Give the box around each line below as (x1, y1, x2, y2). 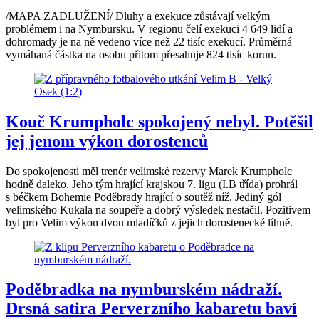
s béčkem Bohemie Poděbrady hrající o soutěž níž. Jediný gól (6, 190, 281, 203)
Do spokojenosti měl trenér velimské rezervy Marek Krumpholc (6, 164, 292, 177)
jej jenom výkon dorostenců (6, 131, 208, 150)
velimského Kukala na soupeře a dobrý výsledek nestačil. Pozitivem (6, 203, 310, 216)
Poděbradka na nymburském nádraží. (6, 280, 282, 299)
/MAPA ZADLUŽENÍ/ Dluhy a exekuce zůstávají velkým (6, 9, 270, 22)
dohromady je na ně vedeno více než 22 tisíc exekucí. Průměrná (6, 35, 292, 48)
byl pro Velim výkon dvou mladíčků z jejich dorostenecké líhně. (6, 216, 293, 229)
